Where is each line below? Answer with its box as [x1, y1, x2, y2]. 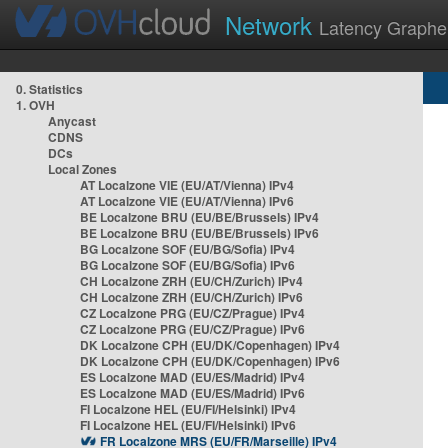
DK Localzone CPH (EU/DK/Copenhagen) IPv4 [80, 336, 340, 354]
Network [225, 7, 319, 42]
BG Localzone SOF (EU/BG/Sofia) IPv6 [80, 256, 295, 274]
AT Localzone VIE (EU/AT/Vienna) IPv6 [80, 192, 294, 210]
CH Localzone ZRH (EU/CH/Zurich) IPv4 [80, 272, 303, 290]
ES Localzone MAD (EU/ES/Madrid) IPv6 [80, 384, 305, 402]
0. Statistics [16, 80, 83, 98]
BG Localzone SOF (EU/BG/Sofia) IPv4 [80, 240, 295, 258]
